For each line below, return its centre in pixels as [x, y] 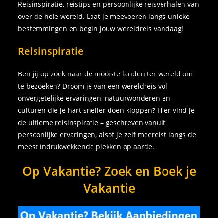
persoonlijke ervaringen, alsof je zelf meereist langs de [107, 135]
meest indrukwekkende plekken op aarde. [86, 147]
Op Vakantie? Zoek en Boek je [109, 171]
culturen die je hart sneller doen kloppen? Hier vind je [107, 110]
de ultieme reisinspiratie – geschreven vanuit [92, 123]
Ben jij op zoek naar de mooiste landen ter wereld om [106, 74]
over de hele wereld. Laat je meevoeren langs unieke [104, 17]
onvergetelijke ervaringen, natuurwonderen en [94, 98]
